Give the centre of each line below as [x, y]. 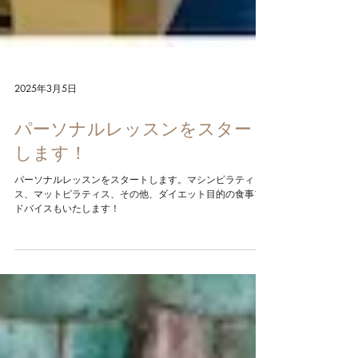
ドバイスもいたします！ [67, 252]
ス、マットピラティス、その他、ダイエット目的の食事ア [139, 238]
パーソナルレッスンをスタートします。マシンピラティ [134, 223]
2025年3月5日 [46, 132]
